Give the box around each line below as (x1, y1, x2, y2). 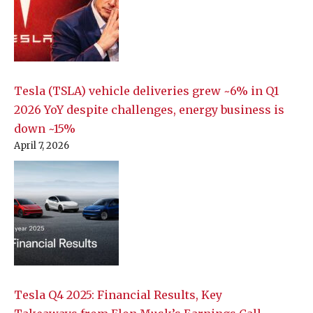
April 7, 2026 (14, 140, 69, 152)
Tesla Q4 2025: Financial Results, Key (14, 288, 222, 303)
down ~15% (14, 122, 75, 136)
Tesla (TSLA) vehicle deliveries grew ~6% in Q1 (14, 84, 279, 99)
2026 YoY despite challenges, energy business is (14, 103, 284, 117)
